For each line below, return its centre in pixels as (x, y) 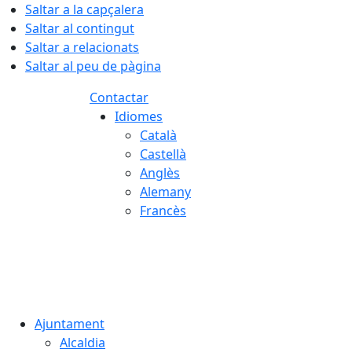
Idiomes (139, 116)
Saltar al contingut (80, 28)
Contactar (119, 97)
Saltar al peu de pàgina (93, 66)
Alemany (165, 192)
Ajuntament (70, 324)
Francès (163, 211)
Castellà (163, 154)
